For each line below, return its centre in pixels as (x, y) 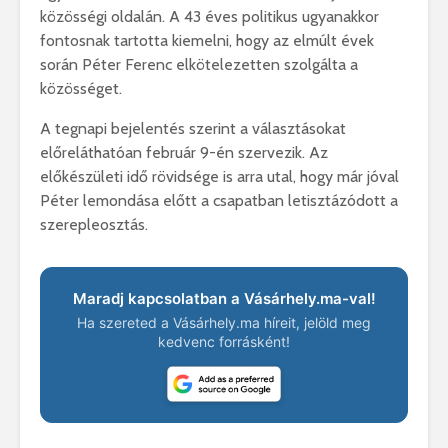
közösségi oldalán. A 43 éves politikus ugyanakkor (209, 17)
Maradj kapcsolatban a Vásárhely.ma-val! (224, 299)
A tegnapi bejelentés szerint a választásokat (193, 129)
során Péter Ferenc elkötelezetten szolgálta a (199, 65)
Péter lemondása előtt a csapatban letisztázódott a (219, 201)
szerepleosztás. (94, 225)
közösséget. (81, 89)
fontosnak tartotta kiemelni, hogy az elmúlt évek (207, 41)
